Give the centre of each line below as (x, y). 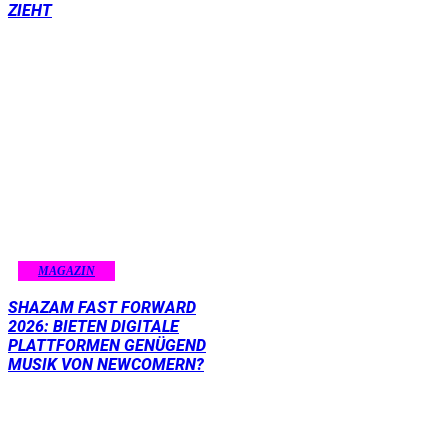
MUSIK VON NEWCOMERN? (106, 365)
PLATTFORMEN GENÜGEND (107, 346)
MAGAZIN (66, 271)
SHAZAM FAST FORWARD (102, 308)
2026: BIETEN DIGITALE (93, 327)
